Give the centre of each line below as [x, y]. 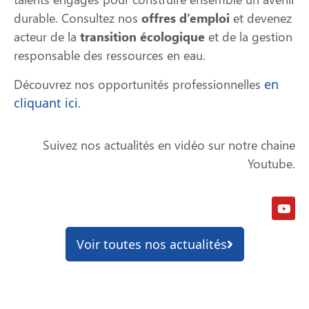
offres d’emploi [186, 18]
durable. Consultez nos [78, 18]
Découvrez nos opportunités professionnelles [139, 84]
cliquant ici [46, 102]
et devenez [261, 18]
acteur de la [47, 37]
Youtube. [271, 163]
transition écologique [142, 37]
